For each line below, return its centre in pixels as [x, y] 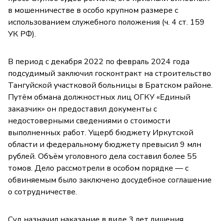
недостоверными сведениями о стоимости [89, 121]
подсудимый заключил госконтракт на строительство [110, 74]
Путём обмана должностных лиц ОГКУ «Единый [99, 97]
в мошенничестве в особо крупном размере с [93, 11]
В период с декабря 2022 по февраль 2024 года [99, 62]
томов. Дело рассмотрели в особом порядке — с [98, 168]
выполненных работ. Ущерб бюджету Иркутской [101, 133]
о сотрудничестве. [42, 192]
